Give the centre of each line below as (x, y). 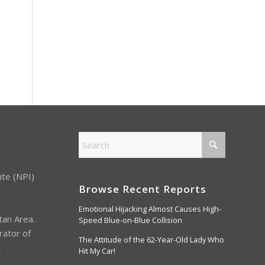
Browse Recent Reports (142, 189)
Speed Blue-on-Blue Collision (130, 220)
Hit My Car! (97, 251)
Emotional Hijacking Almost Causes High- (150, 209)
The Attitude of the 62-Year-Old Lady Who (151, 239)
